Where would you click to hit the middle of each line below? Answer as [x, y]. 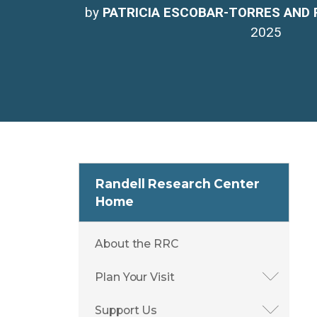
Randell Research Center [178, 184]
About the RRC [137, 244]
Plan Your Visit [135, 277]
